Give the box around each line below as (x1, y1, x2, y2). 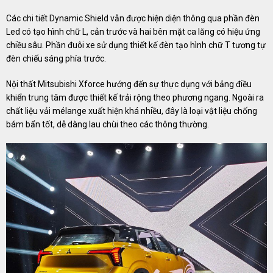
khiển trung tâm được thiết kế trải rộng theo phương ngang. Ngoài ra (6, 93, 264, 103)
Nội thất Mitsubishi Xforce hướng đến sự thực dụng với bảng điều (6, 79, 252, 90)
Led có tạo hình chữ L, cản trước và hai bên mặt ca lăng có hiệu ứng (6, 27, 260, 37)
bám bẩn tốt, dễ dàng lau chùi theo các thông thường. (6, 119, 209, 130)
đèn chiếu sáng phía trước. (6, 54, 106, 64)
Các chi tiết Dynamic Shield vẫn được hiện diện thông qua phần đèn (6, 13, 260, 24)
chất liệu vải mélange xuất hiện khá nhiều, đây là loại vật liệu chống (6, 106, 257, 116)
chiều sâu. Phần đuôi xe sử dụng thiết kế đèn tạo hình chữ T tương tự (6, 40, 266, 51)
